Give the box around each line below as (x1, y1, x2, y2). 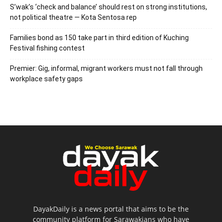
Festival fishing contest (10, 44, 85, 52)
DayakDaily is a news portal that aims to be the (33, 204, 189, 214)
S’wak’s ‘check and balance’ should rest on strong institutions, (10, 2, 207, 11)
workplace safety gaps (10, 74, 83, 83)
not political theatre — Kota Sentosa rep (10, 13, 137, 21)
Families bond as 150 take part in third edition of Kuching (10, 33, 189, 42)
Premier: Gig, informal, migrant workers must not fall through (10, 64, 203, 72)
